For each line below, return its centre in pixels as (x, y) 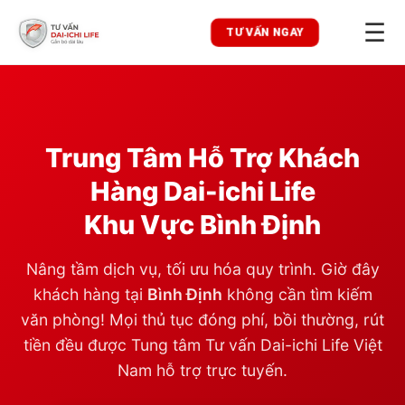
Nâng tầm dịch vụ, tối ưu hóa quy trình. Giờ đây (202, 269)
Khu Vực (142, 224)
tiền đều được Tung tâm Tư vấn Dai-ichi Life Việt (202, 345)
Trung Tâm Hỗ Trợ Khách (202, 157)
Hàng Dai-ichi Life (202, 191)
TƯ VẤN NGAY (265, 32)
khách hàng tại (90, 295)
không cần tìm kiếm (297, 295)
